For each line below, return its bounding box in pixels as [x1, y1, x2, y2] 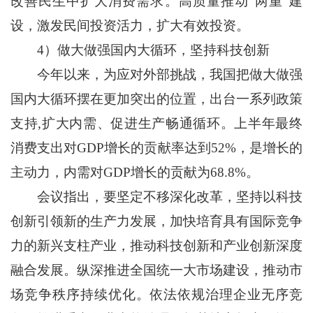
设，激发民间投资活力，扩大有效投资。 [10, 18, 249, 34]
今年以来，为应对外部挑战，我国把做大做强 [10, 67, 303, 82]
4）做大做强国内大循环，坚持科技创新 [10, 43, 270, 58]
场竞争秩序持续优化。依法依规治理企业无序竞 [10, 287, 303, 303]
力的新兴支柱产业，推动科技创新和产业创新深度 [10, 238, 303, 254]
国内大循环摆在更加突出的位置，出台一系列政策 [10, 92, 303, 107]
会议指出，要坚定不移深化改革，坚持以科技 [10, 189, 303, 205]
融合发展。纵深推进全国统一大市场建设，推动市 [10, 263, 303, 278]
